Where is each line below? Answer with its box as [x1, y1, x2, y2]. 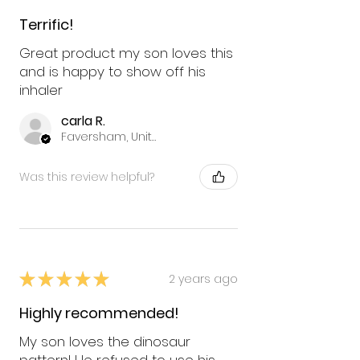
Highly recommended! [19, 303, 179, 324]
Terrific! [19, 14, 74, 35]
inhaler [19, 80, 63, 100]
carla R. [61, 112, 105, 131]
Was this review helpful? [19, 168, 154, 185]
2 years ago [169, 270, 238, 287]
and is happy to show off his [19, 62, 206, 82]
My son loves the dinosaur [19, 332, 190, 352]
